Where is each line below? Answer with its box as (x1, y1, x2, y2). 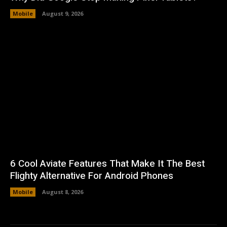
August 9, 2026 (42, 9, 83, 17)
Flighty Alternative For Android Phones (10, 169, 173, 183)
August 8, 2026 (42, 188, 83, 196)
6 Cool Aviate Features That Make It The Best (10, 157, 205, 171)
